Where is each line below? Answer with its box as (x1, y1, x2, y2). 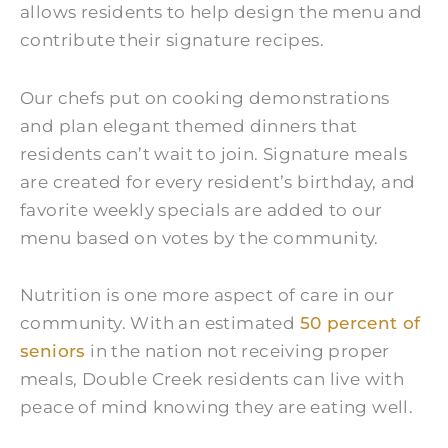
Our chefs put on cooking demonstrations (20, 87, 390, 108)
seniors (20, 341, 86, 362)
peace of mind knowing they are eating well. (20, 397, 414, 418)
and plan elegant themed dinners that (20, 115, 358, 136)
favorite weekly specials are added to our (20, 199, 383, 220)
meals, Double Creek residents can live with (20, 369, 405, 390)
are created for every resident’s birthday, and (20, 171, 416, 192)
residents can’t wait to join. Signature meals (20, 143, 407, 164)
